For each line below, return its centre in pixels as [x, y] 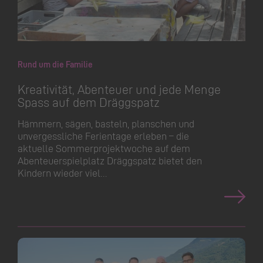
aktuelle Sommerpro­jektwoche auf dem [104, 148]
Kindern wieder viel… [62, 172]
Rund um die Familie [55, 64]
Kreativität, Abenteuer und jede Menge [119, 88]
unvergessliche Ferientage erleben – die [103, 135]
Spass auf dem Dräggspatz [89, 101]
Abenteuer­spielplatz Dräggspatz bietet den [110, 160]
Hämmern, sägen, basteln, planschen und [106, 123]
